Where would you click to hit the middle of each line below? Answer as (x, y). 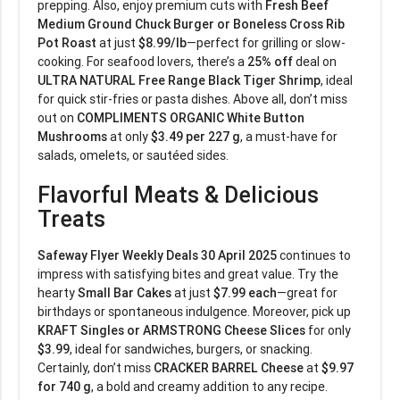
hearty (58, 292)
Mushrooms (73, 136)
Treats (72, 220)
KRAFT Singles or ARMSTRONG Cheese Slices (172, 330)
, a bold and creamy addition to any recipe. (210, 386)
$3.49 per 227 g (196, 136)
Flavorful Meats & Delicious (179, 196)
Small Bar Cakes (125, 292)
